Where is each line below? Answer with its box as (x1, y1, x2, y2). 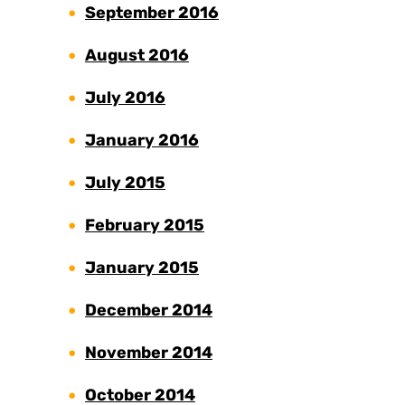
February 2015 (85, 215, 204, 236)
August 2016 (85, 45, 189, 66)
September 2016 (85, 3, 219, 24)
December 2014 (85, 300, 212, 321)
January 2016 (85, 130, 199, 151)
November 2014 (85, 343, 212, 363)
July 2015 (85, 173, 165, 193)
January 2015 (85, 258, 199, 278)
